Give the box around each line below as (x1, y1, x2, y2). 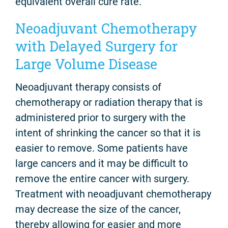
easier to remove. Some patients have (15, 142, 188, 155)
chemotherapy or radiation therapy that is (15, 96, 203, 109)
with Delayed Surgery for (15, 37, 178, 55)
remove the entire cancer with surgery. (15, 173, 189, 185)
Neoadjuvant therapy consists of (15, 81, 161, 94)
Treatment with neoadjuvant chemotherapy (15, 188, 211, 201)
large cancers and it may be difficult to (15, 157, 188, 170)
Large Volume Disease (15, 54, 157, 73)
